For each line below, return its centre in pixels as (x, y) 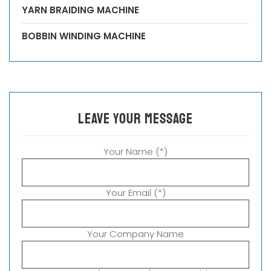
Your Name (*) (135, 151)
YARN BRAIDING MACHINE (80, 10)
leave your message (135, 118)
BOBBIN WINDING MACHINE (84, 36)
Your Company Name (135, 233)
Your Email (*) (135, 192)
